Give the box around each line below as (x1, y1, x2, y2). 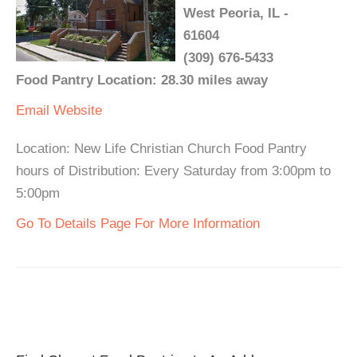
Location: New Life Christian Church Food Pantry (16, 141, 307, 157)
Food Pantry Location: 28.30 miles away (16, 73, 268, 88)
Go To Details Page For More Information (16, 216, 260, 232)
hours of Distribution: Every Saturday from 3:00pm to (16, 163, 331, 179)
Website (53, 103, 102, 119)
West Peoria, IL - (183, 6, 288, 22)
